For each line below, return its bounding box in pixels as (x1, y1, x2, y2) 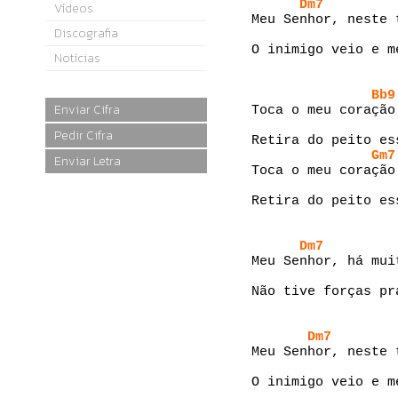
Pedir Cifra (54, 126, 113, 145)
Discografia (54, 24, 118, 43)
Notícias (54, 49, 100, 68)
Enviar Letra (54, 152, 121, 171)
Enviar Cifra (54, 100, 120, 119)
